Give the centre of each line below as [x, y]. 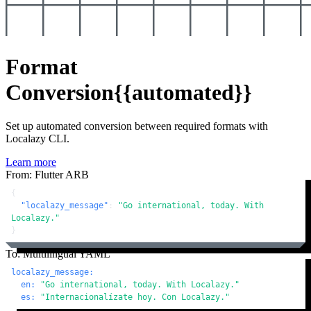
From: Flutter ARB [47, 175]
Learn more [31, 162]
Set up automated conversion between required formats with [137, 126]
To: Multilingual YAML [58, 254]
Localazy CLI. [37, 139]
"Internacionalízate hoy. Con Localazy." [135, 297]
